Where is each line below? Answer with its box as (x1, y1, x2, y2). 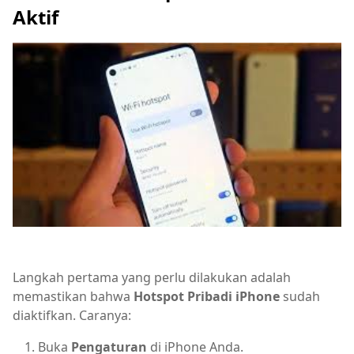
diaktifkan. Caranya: (13, 307, 131, 325)
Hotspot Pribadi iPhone (134, 288, 280, 306)
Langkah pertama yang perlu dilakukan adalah (13, 269, 291, 287)
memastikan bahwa (13, 288, 134, 306)
